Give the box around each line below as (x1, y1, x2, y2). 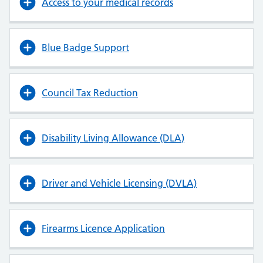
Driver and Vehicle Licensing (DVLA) (42, 177, 197, 189)
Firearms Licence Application (42, 222, 165, 234)
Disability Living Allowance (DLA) (42, 131, 184, 144)
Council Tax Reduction (42, 86, 138, 99)
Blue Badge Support (42, 41, 129, 53)
